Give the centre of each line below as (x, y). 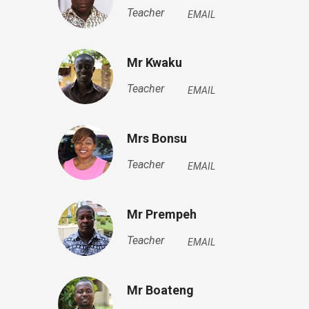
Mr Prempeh (161, 214)
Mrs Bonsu (157, 138)
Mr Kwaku (154, 62)
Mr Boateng (160, 290)
